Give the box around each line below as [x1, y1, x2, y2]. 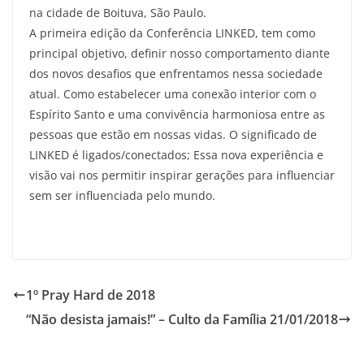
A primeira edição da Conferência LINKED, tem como [29, 25, 315, 41]
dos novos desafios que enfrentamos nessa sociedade [29, 66, 323, 81]
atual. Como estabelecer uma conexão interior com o [29, 86, 316, 102]
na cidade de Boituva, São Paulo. [29, 5, 206, 20]
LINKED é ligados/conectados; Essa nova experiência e [29, 147, 323, 162]
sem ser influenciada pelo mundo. [29, 188, 215, 203]
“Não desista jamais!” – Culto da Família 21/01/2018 [26, 310, 338, 328]
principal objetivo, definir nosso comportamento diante [29, 45, 330, 61]
